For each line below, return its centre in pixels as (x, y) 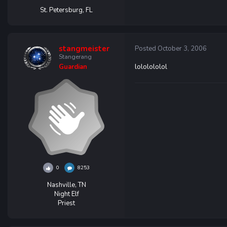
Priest (66, 203)
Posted (146, 49)
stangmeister (84, 49)
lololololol (151, 67)
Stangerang (75, 57)
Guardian (73, 67)
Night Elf (66, 194)
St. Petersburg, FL (66, 10)
